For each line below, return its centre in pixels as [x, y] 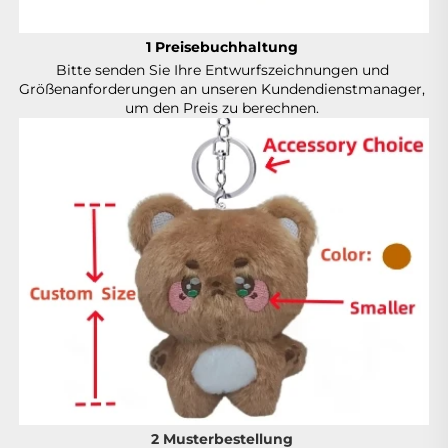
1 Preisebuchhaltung [224, 46]
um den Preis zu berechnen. [224, 107]
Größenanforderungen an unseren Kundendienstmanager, [222, 88]
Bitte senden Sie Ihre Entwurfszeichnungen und [222, 69]
